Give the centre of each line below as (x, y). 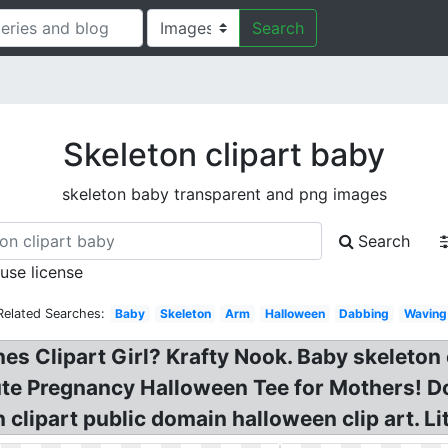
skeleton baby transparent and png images (224, 194)
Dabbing (364, 313)
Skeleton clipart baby (224, 154)
